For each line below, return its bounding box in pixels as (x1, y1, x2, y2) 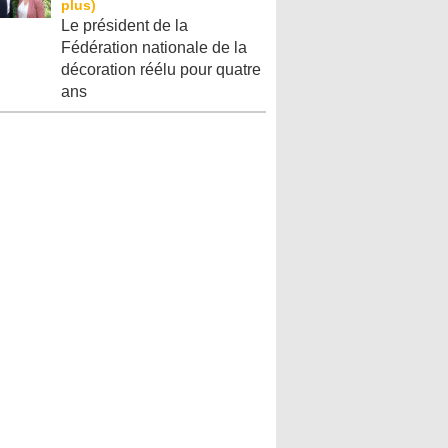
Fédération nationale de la (61, 39, 247, 56)
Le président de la (61, 17, 188, 34)
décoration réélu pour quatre (61, 61, 261, 78)
